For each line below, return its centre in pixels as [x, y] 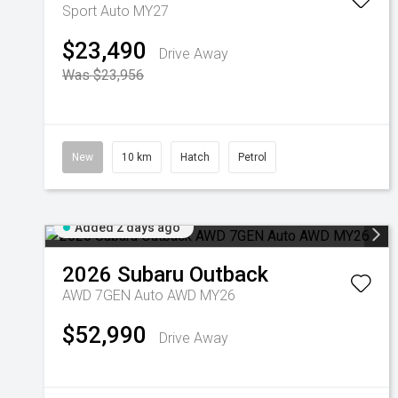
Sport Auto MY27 [115, 11]
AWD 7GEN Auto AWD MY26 [149, 295]
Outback [229, 275]
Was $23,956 [103, 75]
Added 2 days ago [127, 227]
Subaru [151, 275]
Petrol [252, 157]
